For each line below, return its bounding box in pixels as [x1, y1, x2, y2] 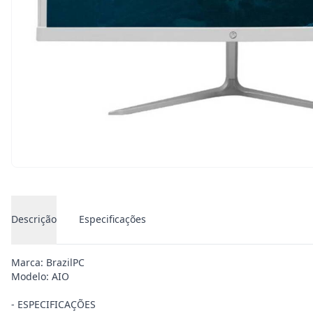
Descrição [11, 212, 57, 226]
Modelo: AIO [11, 270, 69, 283]
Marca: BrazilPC [11, 256, 85, 269]
